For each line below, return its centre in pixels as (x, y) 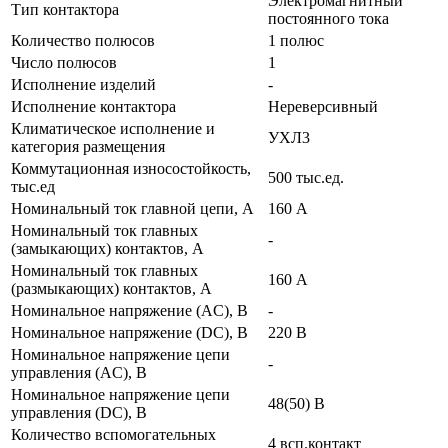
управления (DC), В (79, 412)
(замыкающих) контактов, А (107, 248)
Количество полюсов (83, 40)
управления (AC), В (79, 372)
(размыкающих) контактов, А (111, 288)
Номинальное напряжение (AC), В (129, 310)
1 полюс (296, 40)
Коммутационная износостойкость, (131, 168)
